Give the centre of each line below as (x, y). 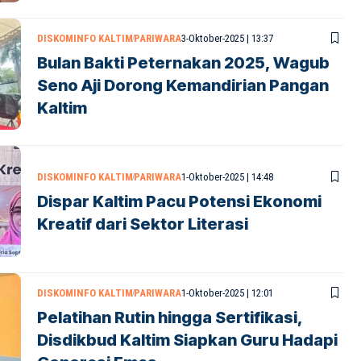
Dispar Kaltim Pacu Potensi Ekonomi (179, 201)
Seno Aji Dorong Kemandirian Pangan (183, 85)
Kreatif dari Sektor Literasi (143, 224)
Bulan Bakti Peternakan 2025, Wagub (183, 62)
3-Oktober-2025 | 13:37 (227, 38)
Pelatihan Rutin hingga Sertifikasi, (170, 317)
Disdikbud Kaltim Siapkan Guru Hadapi (187, 340)
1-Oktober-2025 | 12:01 (227, 293)
